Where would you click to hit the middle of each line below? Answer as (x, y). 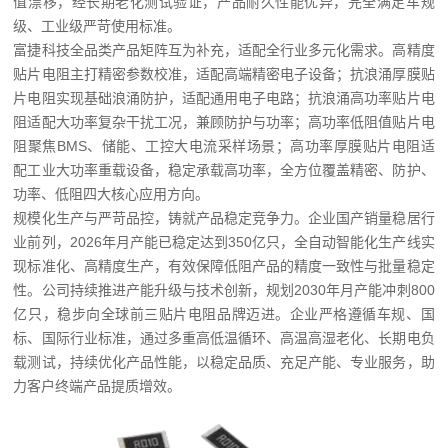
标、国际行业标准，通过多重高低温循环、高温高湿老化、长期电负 (224, 338)
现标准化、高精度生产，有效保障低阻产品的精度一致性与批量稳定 (224, 266)
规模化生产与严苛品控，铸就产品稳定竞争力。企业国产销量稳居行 (224, 218)
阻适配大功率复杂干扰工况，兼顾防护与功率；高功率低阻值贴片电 (224, 122)
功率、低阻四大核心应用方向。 (111, 194)
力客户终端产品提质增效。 (97, 386)
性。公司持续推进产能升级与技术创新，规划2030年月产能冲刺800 (224, 290)
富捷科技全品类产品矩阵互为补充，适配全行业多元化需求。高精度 (224, 50)
